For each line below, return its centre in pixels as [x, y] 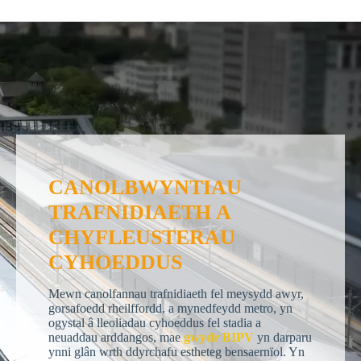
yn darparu [284, 337]
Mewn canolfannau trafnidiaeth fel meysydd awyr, [176, 294]
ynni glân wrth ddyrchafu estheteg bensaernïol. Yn [176, 352]
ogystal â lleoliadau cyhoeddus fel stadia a [155, 323]
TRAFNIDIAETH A [139, 212]
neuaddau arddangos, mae [116, 337]
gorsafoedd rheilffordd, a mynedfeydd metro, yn [170, 308]
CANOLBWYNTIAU [145, 187]
